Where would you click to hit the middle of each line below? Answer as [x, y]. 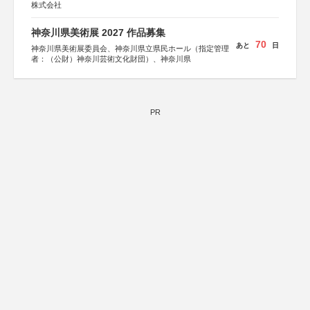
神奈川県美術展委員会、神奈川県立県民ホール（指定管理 [130, 48]
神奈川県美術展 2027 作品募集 [98, 33]
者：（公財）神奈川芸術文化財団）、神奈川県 [111, 59]
